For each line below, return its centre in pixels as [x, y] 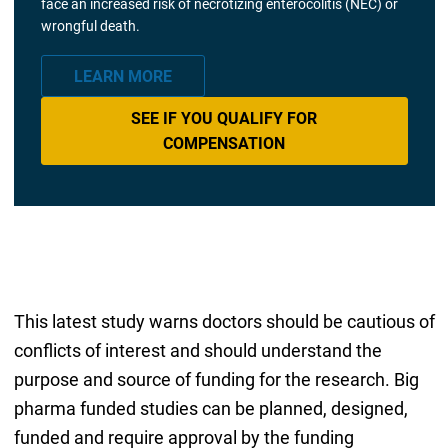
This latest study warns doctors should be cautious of [224, 322]
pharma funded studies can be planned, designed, [210, 409]
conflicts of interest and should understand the [197, 351]
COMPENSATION [224, 144]
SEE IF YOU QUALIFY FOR [224, 119]
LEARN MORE [122, 76]
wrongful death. [90, 25]
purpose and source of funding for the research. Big [216, 380]
